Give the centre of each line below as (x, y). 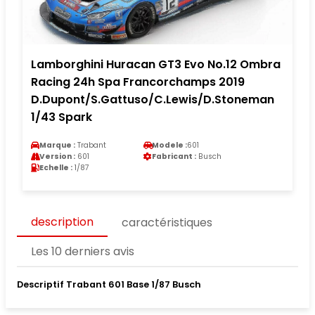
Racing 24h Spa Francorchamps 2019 (138, 82)
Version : (57, 156)
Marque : (57, 145)
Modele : (169, 145)
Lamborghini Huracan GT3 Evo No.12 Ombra (156, 64)
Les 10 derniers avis (83, 252)
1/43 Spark (62, 117)
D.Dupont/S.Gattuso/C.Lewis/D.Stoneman (153, 99)
